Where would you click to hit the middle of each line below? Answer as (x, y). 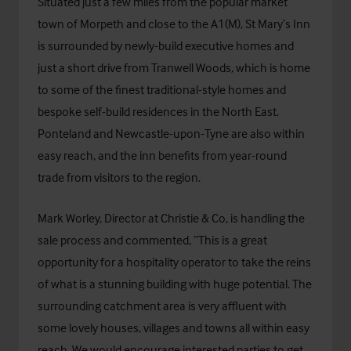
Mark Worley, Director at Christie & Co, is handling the (171, 218)
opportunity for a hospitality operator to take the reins (174, 262)
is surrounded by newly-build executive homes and (166, 46)
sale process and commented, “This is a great (152, 240)
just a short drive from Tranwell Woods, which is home (174, 68)
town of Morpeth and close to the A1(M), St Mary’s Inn (174, 24)
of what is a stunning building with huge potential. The (175, 284)
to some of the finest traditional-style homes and (162, 90)
